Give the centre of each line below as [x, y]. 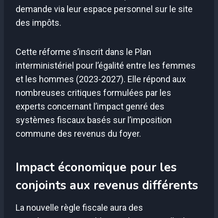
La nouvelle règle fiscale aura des [79, 207]
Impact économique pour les [96, 168]
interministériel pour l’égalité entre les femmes [106, 65]
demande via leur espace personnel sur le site [104, 9]
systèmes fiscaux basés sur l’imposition [94, 120]
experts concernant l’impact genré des [90, 106]
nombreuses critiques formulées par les [93, 92]
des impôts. [38, 22]
